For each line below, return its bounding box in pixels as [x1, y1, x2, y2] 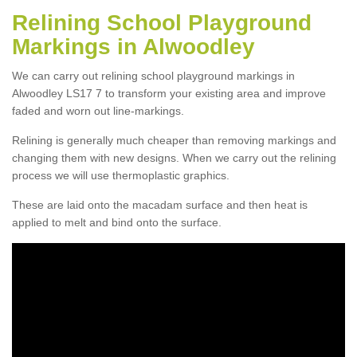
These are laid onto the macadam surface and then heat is [12, 198, 308, 211]
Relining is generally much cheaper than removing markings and [12, 133, 336, 147]
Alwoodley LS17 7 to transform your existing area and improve [12, 86, 326, 100]
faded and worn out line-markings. [12, 104, 184, 117]
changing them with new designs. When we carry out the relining [12, 151, 336, 164]
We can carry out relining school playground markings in [12, 69, 295, 82]
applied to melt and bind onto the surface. [12, 215, 222, 229]
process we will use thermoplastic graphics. [12, 168, 229, 182]
